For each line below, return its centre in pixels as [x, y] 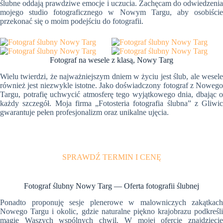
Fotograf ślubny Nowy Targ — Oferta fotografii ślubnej [111, 186]
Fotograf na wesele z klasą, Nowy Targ [111, 60]
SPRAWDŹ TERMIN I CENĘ [111, 157]
